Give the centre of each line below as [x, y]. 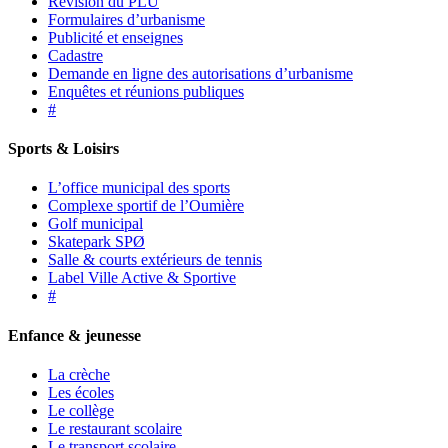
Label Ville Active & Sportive [142, 278]
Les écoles [81, 392]
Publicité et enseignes [115, 37]
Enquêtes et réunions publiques [146, 91]
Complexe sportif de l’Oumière [146, 206]
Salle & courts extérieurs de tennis [155, 260]
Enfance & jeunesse [74, 335]
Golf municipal [95, 224]
